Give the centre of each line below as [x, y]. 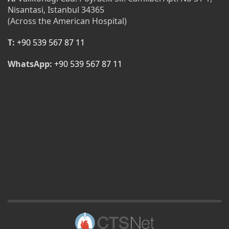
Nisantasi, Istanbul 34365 [56, 10]
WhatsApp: [30, 64]
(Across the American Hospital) [67, 21]
